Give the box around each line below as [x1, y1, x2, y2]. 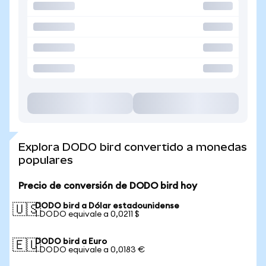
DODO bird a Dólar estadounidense [35, 202, 179, 210]
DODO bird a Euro [35, 237, 107, 246]
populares [18, 154, 73, 166]
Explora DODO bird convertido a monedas [18, 141, 247, 153]
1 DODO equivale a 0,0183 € [35, 246, 145, 254]
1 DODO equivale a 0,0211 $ [35, 210, 140, 218]
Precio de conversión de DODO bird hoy [18, 181, 197, 191]
